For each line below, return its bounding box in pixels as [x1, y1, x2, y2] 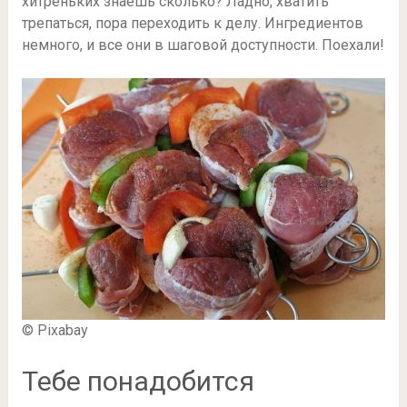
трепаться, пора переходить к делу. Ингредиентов [21, 15, 363, 33]
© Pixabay [21, 322, 88, 340]
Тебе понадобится [21, 365, 254, 398]
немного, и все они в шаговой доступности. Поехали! [21, 36, 384, 55]
